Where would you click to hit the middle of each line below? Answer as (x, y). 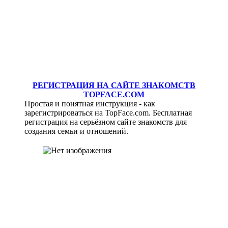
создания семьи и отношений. (77, 131)
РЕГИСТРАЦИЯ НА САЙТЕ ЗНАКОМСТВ (114, 85)
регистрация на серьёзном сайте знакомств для (106, 122)
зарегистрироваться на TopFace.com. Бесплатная (108, 113)
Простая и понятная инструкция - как (90, 104)
